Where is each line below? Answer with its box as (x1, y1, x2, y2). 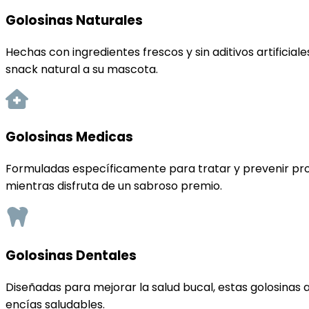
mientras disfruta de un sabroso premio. (6, 177, 222, 194)
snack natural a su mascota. (6, 61, 158, 78)
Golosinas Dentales (6, 246, 137, 266)
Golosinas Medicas (6, 127, 133, 146)
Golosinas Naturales (6, 11, 143, 30)
